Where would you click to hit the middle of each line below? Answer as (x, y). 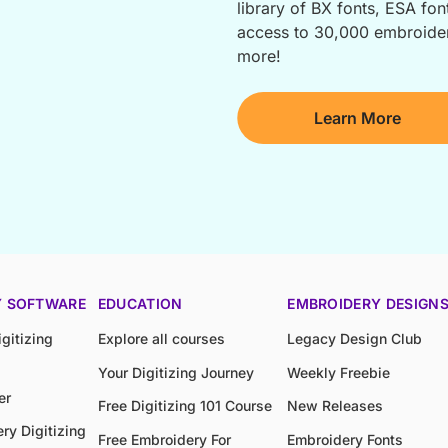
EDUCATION (140, 304)
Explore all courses (161, 339)
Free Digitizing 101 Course (184, 406)
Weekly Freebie (339, 372)
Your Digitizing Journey (175, 372)
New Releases (335, 406)
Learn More (357, 118)
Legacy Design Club (355, 339)
